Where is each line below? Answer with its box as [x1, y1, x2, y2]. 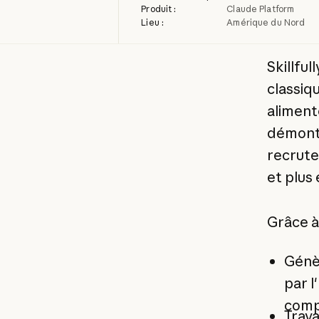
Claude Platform [226, 4, 295, 15]
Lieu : [141, 17, 164, 28]
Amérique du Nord [226, 17, 305, 28]
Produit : [141, 4, 177, 15]
